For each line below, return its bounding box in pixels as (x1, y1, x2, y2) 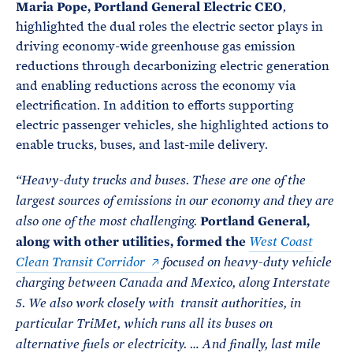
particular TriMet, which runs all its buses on (16, 317, 273, 331)
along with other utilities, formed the (16, 233, 249, 250)
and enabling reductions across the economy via (16, 77, 295, 94)
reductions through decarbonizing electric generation (16, 58, 329, 74)
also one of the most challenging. (16, 214, 200, 229)
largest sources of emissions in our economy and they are (16, 194, 334, 208)
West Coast (249, 235, 313, 249)
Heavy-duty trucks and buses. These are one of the (21, 173, 306, 188)
